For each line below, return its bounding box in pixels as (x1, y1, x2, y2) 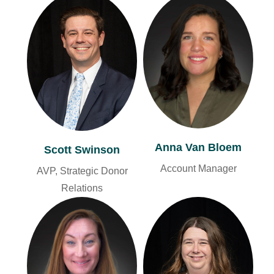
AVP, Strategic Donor (36, 165, 128, 176)
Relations (61, 182, 103, 193)
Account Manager (160, 163, 237, 174)
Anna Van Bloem (155, 141, 242, 154)
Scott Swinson (44, 143, 120, 156)
